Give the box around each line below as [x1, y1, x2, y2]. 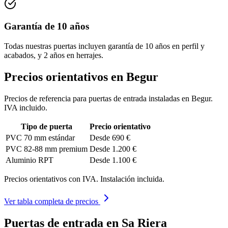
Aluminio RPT [6, 155, 53, 164]
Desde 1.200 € [90, 144, 136, 153]
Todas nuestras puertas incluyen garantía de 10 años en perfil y [4, 42, 205, 51]
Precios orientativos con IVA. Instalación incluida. [4, 174, 164, 183]
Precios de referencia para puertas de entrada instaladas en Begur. [4, 94, 213, 103]
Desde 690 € [90, 133, 130, 142]
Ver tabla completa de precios [4, 196, 98, 206]
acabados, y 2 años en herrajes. [4, 51, 103, 60]
